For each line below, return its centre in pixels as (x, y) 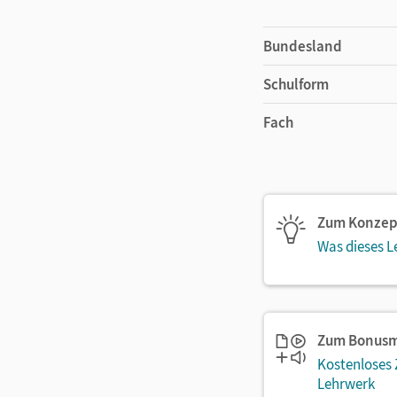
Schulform (296, 84)
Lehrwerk (346, 383)
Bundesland (303, 46)
